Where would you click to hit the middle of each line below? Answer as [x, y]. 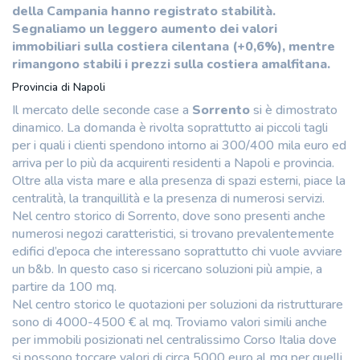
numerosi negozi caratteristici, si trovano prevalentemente [173, 233]
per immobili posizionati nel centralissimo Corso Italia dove [174, 340]
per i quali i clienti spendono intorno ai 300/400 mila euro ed [179, 145]
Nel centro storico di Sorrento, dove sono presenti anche [169, 216]
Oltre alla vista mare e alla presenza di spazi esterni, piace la [179, 180]
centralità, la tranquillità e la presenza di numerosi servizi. [168, 198]
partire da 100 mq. [64, 286]
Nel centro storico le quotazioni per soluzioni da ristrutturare [178, 304]
